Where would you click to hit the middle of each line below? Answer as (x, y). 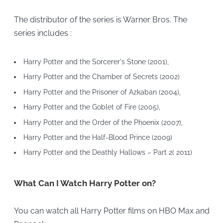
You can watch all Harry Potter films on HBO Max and (111, 211)
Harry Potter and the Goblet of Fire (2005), (92, 107)
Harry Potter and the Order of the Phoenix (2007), (103, 122)
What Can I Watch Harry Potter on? (85, 183)
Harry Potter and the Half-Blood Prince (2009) (98, 137)
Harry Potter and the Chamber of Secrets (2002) (101, 77)
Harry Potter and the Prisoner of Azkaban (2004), (102, 92)
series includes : (43, 33)
